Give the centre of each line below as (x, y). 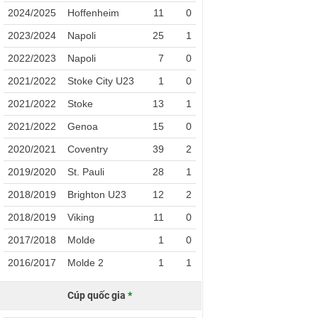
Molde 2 (86, 263)
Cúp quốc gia (98, 295)
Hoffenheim (94, 13)
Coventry (88, 149)
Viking (81, 217)
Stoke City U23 (101, 81)
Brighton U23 (97, 194)
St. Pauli (86, 172)
